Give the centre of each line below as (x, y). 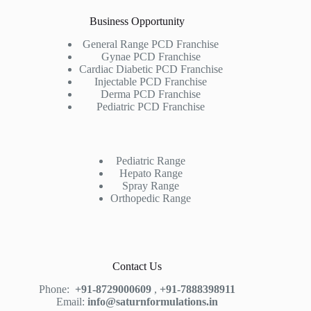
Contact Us (137, 267)
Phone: (55, 289)
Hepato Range (151, 174)
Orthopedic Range (151, 199)
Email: (72, 302)
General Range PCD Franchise (151, 44)
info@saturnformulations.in (152, 302)
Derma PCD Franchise (151, 94)
